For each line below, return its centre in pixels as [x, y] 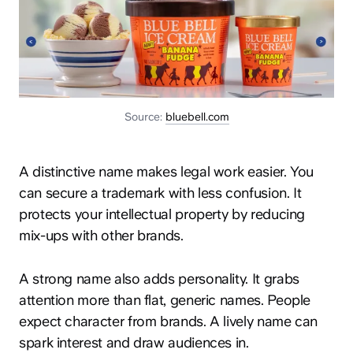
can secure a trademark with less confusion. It [160, 192]
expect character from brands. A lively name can [169, 321]
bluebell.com [197, 116]
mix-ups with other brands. [101, 235]
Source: [145, 116]
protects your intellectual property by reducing [162, 214]
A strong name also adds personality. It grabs [159, 278]
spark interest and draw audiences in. [134, 342]
